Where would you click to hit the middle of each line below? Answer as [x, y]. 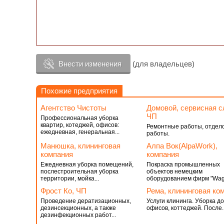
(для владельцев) [162, 64]
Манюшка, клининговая [80, 146]
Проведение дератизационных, [86, 201]
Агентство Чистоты [73, 108]
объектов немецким [174, 171]
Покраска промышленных [183, 164]
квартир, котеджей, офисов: [80, 125]
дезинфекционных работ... [78, 215]
